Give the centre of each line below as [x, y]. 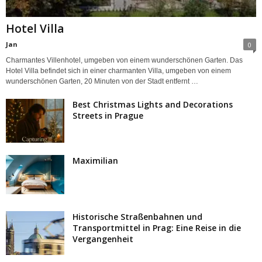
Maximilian [95, 160]
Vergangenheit [103, 239]
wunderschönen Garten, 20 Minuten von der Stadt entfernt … [102, 81]
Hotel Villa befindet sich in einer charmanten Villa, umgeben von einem [118, 70]
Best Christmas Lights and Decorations [153, 104]
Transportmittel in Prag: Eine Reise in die [157, 227]
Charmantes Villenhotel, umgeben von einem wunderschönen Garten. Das [124, 60]
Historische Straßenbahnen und [137, 216]
